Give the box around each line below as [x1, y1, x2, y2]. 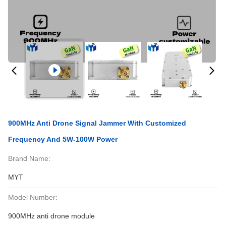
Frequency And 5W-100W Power [8, 135, 118, 143]
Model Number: [8, 193, 58, 201]
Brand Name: [8, 154, 50, 162]
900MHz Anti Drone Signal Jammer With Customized [8, 119, 186, 127]
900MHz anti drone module [8, 212, 95, 220]
